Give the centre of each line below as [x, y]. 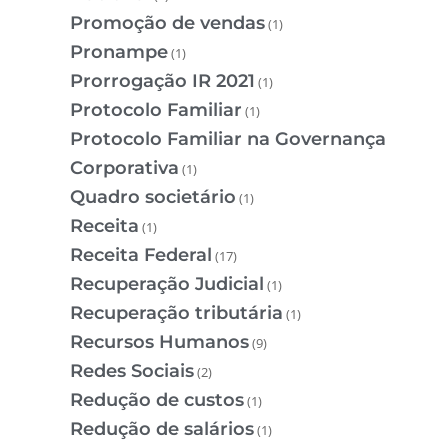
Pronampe [119, 52]
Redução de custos [157, 400]
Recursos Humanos [159, 342]
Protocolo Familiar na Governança [228, 139]
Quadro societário [153, 197]
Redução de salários [162, 429]
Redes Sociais [132, 371]
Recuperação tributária [176, 313]
